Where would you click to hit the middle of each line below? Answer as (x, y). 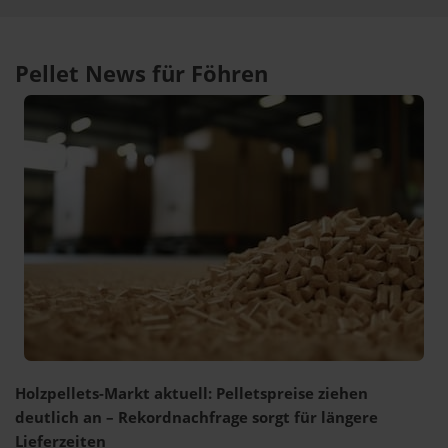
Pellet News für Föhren (141, 73)
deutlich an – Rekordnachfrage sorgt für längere (196, 417)
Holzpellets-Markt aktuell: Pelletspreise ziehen (191, 393)
